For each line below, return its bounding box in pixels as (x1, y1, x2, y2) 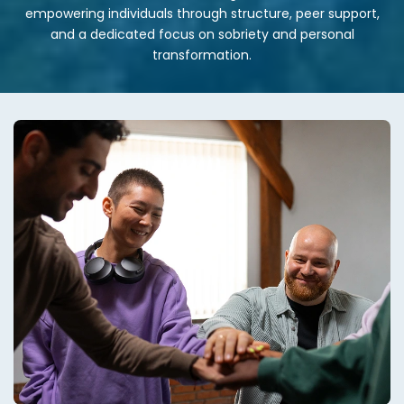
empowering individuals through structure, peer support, (24, 5, 380, 23)
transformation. (152, 46, 252, 65)
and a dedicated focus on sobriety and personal (50, 25, 354, 44)
